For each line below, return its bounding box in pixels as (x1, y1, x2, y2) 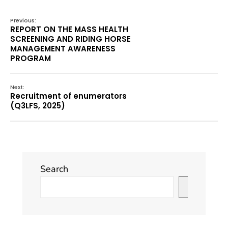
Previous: (10, 16, 36, 25)
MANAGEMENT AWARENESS (10, 43, 116, 54)
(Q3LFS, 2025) (10, 100, 65, 111)
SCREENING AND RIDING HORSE (10, 34, 131, 45)
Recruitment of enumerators (10, 91, 127, 102)
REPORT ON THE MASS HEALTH (10, 24, 128, 35)
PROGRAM (10, 53, 51, 64)
